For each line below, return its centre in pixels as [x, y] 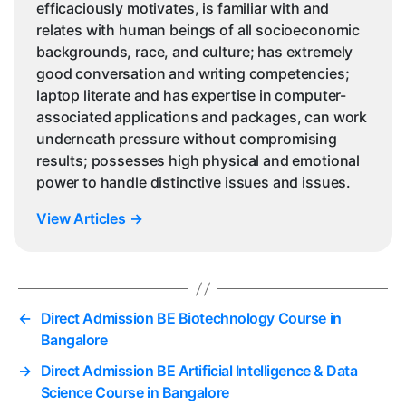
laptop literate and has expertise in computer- [192, 96]
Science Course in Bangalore [135, 393]
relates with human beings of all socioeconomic [198, 30]
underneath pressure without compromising [187, 139]
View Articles [83, 219]
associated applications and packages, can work [202, 117]
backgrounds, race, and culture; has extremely [195, 52]
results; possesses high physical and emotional [198, 161]
